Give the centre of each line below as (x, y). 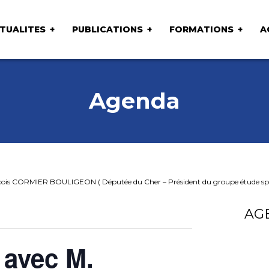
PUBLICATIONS (107, 29)
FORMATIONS (201, 29)
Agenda (134, 101)
